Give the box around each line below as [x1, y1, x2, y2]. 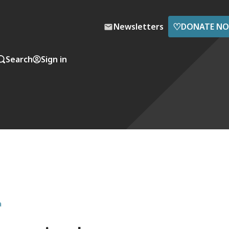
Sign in [41, 53, 67, 65]
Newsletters [113, 21, 164, 32]
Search [6, 53, 33, 65]
